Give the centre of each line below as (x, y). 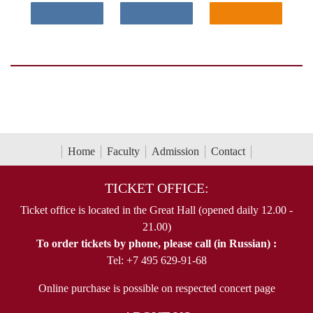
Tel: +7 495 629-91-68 (156, 261)
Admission (175, 151)
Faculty (123, 151)
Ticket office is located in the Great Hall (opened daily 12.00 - (156, 210)
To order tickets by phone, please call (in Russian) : (156, 244)
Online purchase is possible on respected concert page (156, 289)
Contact (228, 151)
